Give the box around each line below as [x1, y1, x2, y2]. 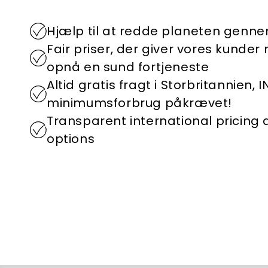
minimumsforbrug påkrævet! [47, 94, 233, 111]
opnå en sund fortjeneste [47, 58, 209, 75]
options [47, 130, 95, 147]
